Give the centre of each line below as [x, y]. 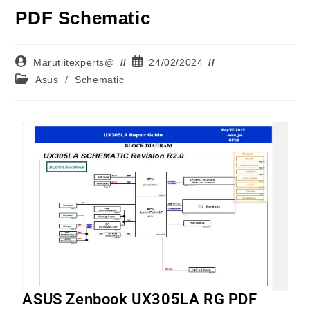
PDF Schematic [83, 18]
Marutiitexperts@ [74, 62]
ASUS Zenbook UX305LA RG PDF [140, 300]
